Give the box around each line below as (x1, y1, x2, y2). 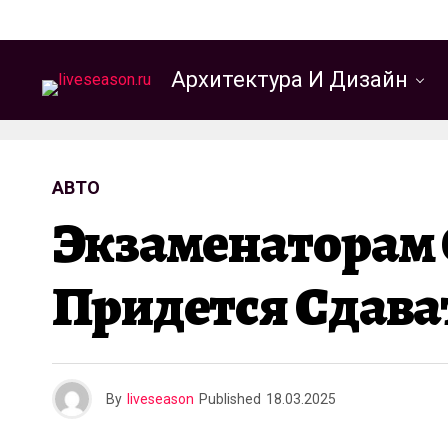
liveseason (127, 391, 194, 407)
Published (199, 391, 261, 407)
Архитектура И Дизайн (171, 67, 408, 92)
